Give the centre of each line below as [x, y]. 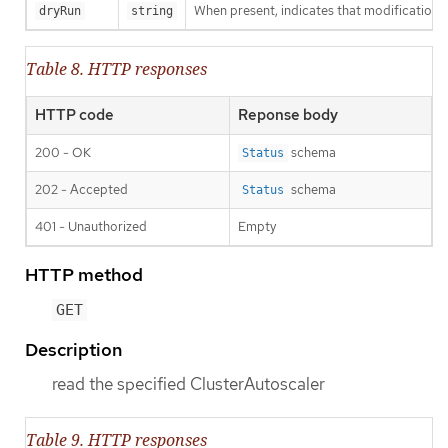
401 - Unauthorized [91, 226]
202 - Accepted [81, 189]
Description [73, 349]
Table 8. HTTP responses [116, 68]
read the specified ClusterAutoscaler [188, 383]
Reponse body [288, 114]
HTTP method [84, 274]
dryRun [60, 10]
